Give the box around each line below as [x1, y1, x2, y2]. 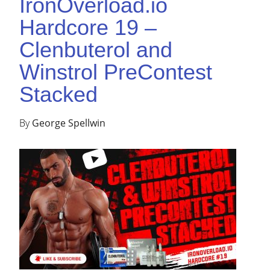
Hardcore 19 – [19, 15, 157, 40]
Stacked [19, 82, 98, 107]
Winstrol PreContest [19, 60, 213, 84]
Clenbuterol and [19, 37, 173, 62]
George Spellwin [32, 116, 106, 130]
